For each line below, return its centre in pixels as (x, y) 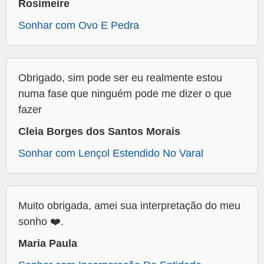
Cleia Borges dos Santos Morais (99, 132)
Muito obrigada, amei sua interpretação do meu (129, 206)
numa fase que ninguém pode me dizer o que (125, 94)
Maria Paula (48, 244)
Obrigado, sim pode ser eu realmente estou (120, 78)
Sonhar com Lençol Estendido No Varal (111, 154)
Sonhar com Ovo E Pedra (79, 26)
